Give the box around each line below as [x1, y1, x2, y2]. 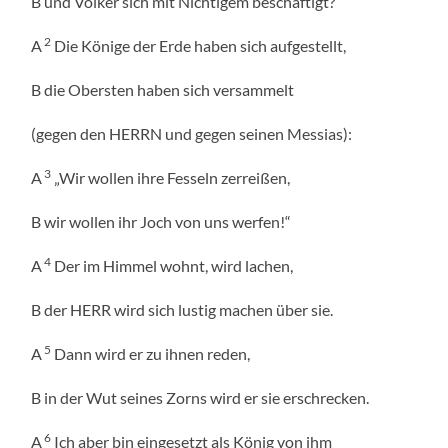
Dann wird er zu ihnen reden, [51, 344, 251, 364]
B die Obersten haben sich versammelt [31, 80, 295, 100]
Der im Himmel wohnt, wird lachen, [51, 256, 294, 276]
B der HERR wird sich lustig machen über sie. [31, 300, 334, 320]
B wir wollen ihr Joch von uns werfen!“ [31, 212, 292, 232]
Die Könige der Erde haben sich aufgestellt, [51, 36, 347, 56]
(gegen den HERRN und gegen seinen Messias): [31, 124, 353, 144]
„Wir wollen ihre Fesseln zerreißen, [51, 168, 291, 188]
